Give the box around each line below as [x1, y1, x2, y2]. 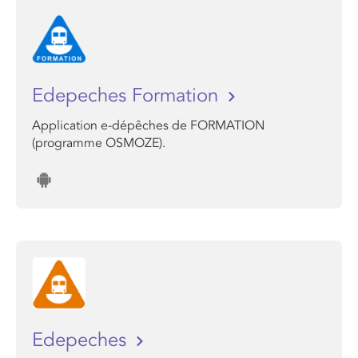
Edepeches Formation [32, 84, 224, 107]
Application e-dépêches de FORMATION [32, 117, 265, 133]
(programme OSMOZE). [32, 135, 165, 151]
